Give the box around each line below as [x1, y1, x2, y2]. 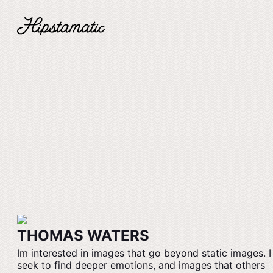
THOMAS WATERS [17, 227, 149, 244]
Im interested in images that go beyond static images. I [17, 247, 271, 259]
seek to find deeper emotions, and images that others [17, 259, 265, 271]
